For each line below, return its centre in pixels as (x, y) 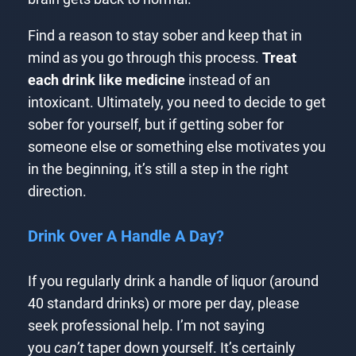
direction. (57, 191)
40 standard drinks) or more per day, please (163, 303)
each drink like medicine (106, 80)
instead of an (227, 80)
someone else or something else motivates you (176, 147)
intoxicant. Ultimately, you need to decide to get (176, 102)
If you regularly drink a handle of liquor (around (173, 281)
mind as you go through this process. (145, 58)
